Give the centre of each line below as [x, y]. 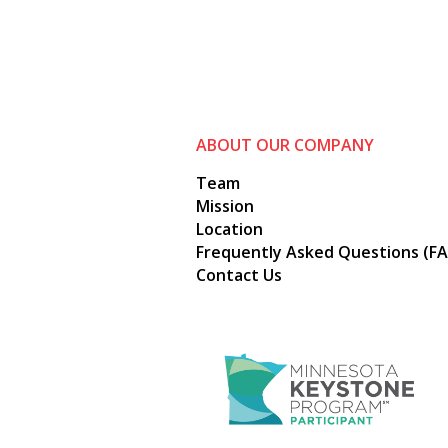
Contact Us [239, 275]
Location [229, 229]
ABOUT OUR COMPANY [285, 145]
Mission [225, 206]
